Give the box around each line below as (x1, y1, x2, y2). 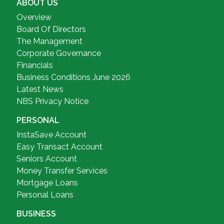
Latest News (16, 84, 63, 94)
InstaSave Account (16, 130, 86, 139)
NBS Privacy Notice (16, 96, 88, 106)
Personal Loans (16, 190, 73, 199)
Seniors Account (16, 154, 77, 163)
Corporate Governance (16, 48, 101, 58)
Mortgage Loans (16, 178, 78, 187)
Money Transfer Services (16, 166, 107, 175)
